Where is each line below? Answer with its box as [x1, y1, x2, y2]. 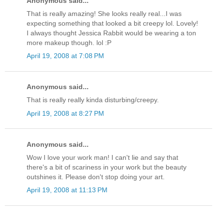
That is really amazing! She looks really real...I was [27, 9, 182, 17]
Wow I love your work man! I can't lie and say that [27, 153, 178, 161]
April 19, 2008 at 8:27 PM [27, 109, 104, 117]
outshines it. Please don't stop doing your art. [27, 172, 165, 181]
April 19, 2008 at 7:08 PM [27, 51, 104, 60]
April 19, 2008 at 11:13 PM [27, 186, 108, 194]
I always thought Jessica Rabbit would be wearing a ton [27, 29, 196, 37]
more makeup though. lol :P [27, 38, 111, 46]
